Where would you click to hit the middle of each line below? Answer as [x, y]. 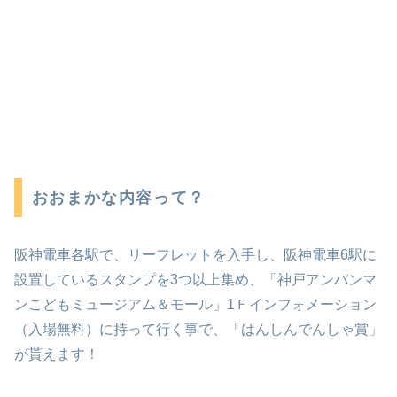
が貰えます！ [57, 354]
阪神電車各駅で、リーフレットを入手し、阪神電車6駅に [195, 254]
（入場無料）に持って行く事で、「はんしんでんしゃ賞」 [198, 329]
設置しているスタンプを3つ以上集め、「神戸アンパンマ [195, 279]
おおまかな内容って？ [118, 197]
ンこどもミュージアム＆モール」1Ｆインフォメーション [195, 304]
